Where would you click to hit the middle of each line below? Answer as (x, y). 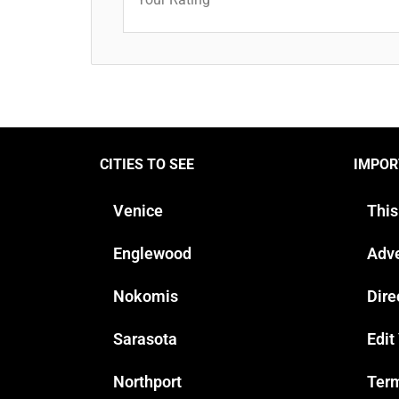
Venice (138, 210)
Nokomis (146, 296)
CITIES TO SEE (147, 164)
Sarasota (145, 338)
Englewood (152, 253)
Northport (147, 381)
